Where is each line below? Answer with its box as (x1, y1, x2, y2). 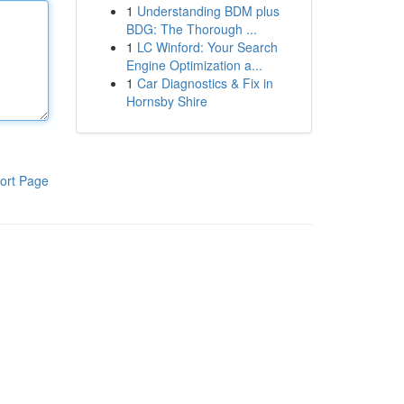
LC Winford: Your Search (136, 38, 278, 56)
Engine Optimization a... (125, 56, 262, 74)
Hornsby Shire (125, 92, 207, 110)
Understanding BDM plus (136, 2, 280, 20)
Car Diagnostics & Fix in (136, 74, 273, 92)
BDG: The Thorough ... (125, 20, 257, 38)
